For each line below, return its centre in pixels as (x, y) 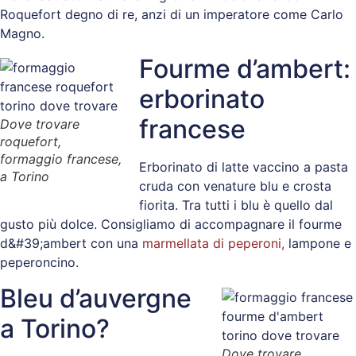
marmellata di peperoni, (213, 244)
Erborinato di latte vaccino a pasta (244, 167)
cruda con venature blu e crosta (235, 186)
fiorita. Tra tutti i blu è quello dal (236, 205)
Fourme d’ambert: (245, 69)
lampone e (318, 244)
